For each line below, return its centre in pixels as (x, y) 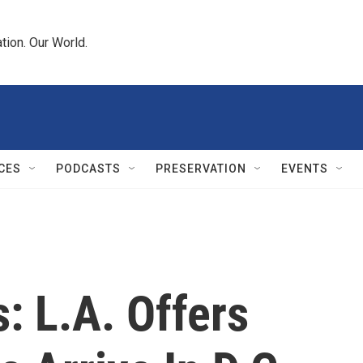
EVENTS (305, 169)
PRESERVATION (201, 169)
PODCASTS (88, 169)
